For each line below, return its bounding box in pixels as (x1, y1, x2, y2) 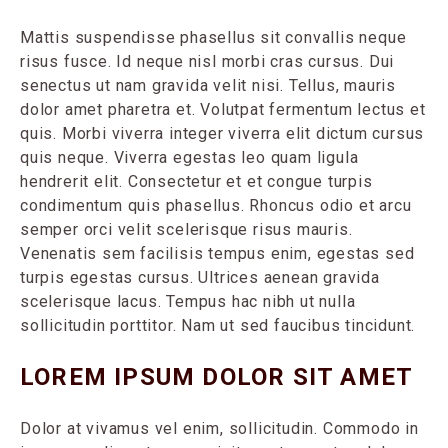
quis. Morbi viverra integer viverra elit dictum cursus (20, 124, 425, 144)
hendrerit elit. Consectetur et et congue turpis (20, 172, 373, 192)
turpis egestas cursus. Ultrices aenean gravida (20, 268, 380, 288)
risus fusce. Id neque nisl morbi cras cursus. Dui (20, 52, 395, 72)
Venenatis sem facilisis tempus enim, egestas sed (20, 244, 415, 264)
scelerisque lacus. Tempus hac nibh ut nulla (20, 292, 356, 312)
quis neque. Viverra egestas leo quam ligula (20, 148, 359, 168)
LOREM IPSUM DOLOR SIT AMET (20, 363, 414, 392)
